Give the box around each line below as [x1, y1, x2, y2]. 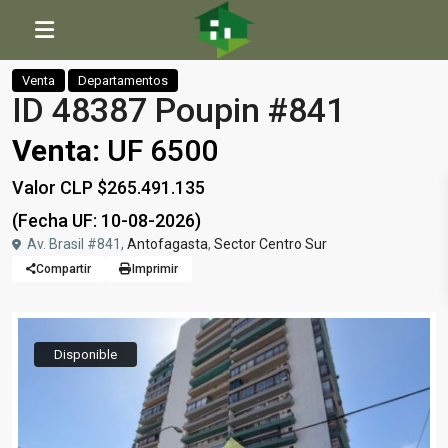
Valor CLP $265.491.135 [12, 177, 205, 198]
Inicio [12, 20, 42, 34]
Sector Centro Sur [214, 236, 327, 252]
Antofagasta [127, 236, 208, 252]
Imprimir [132, 262, 178, 276]
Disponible [54, 347, 117, 362]
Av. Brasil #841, [24, 236, 127, 252]
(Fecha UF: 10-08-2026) [12, 210, 201, 231]
